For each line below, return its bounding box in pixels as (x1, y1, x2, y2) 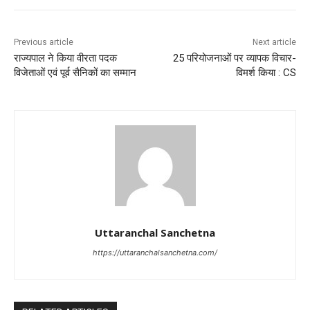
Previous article (14, 37, 73, 47)
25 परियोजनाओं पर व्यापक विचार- (172, 51, 296, 64)
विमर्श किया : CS (235, 66, 296, 79)
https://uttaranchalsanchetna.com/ (93, 247, 217, 257)
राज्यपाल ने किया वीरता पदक (14, 51, 117, 64)
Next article (252, 37, 296, 47)
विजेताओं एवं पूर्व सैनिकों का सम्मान (14, 66, 136, 79)
